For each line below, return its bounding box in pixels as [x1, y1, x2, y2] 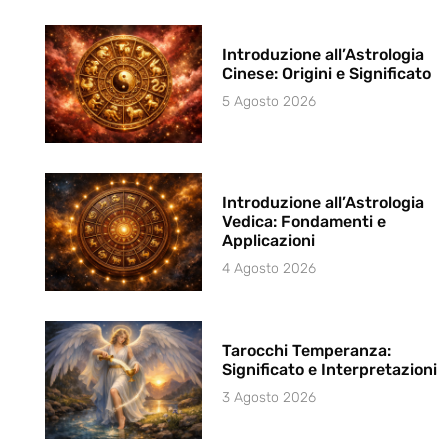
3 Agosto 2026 [222, 389, 317, 407]
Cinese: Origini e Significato [222, 63, 432, 83]
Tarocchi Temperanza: [222, 341, 392, 361]
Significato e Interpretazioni [222, 360, 438, 380]
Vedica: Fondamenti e [222, 211, 387, 231]
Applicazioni [222, 230, 316, 250]
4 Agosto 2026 [222, 259, 317, 277]
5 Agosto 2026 [222, 92, 317, 110]
